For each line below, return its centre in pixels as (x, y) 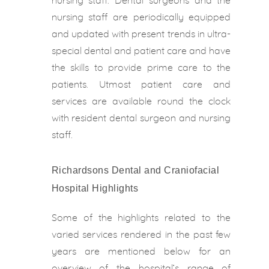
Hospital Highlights (95, 188)
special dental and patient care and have (141, 51)
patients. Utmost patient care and (141, 85)
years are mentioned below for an (141, 252)
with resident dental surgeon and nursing (141, 118)
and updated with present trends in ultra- (141, 34)
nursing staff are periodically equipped (141, 17)
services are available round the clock (141, 101)
